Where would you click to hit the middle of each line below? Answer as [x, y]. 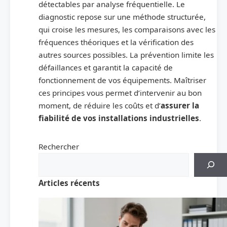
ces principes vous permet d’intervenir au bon [120, 92]
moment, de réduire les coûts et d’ [100, 105]
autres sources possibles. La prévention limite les [126, 54]
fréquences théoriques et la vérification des [116, 42]
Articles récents [69, 183]
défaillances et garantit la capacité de [106, 67]
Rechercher [59, 146]
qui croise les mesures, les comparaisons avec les [127, 29]
